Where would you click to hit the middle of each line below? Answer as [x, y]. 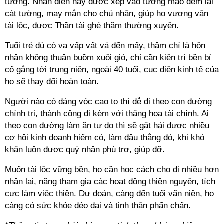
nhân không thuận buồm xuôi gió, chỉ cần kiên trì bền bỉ [108, 58]
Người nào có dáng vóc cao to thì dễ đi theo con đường [108, 102]
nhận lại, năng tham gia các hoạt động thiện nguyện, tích [110, 182]
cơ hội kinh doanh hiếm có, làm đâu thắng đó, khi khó [105, 138]
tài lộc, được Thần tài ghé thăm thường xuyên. [92, 26]
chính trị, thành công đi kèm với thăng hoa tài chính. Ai [107, 114]
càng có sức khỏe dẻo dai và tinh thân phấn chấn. [98, 206]
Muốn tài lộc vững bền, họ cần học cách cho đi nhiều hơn [112, 170]
